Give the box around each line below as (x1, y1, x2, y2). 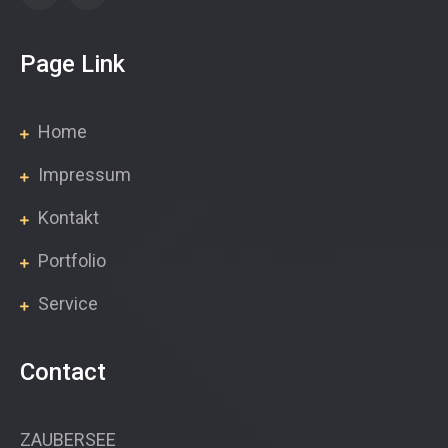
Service (34, 293, 98, 315)
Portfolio (34, 250, 106, 272)
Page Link (20, 50, 125, 79)
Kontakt (34, 207, 99, 229)
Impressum (34, 164, 131, 186)
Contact (20, 358, 106, 387)
